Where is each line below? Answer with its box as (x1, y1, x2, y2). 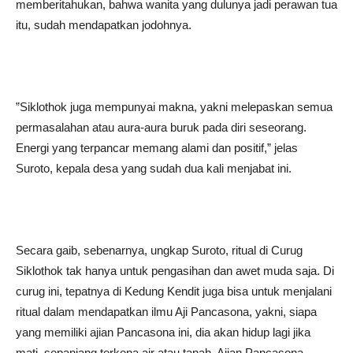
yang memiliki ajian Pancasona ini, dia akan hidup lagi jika (16, 325, 310, 339)
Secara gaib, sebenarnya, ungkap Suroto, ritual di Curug (16, 243, 303, 257)
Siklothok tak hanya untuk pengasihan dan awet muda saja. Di (16, 264, 334, 277)
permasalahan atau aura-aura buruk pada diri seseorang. (16, 121, 307, 134)
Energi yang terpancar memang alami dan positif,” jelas (16, 141, 298, 154)
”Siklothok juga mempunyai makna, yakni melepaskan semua (16, 100, 333, 113)
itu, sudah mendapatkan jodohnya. (16, 18, 191, 32)
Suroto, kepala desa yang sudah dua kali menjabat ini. (16, 162, 292, 175)
